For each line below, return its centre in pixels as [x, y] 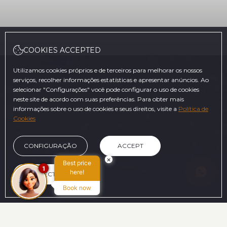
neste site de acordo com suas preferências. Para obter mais [99, 99]
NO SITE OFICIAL [133, 218]
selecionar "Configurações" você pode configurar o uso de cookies [106, 89]
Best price [77, 163]
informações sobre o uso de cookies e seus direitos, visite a [96, 109]
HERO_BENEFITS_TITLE [53, 218]
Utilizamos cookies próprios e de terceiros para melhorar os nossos [108, 70]
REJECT [44, 174]
